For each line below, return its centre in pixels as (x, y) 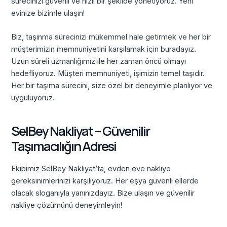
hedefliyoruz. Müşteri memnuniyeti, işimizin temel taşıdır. (108, 74)
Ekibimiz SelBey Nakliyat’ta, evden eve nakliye (91, 169)
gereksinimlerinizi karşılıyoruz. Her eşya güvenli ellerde (105, 181)
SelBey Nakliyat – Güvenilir (81, 131)
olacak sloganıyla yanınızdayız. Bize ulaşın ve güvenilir (103, 193)
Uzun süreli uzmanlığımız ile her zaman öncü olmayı (99, 62)
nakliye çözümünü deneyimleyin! (67, 205)
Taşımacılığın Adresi (64, 146)
